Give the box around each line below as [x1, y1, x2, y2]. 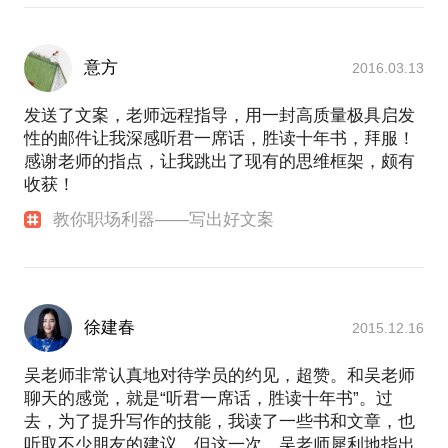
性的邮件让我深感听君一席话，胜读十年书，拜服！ [24, 129, 415, 149]
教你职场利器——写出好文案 [53, 210, 275, 230]
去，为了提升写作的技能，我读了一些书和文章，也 [24, 412, 415, 432]
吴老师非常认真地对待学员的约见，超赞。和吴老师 [24, 366, 415, 386]
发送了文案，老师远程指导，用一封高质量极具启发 [24, 106, 415, 126]
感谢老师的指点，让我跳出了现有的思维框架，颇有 [24, 152, 415, 172]
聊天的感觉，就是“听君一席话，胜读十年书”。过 [24, 389, 393, 409]
